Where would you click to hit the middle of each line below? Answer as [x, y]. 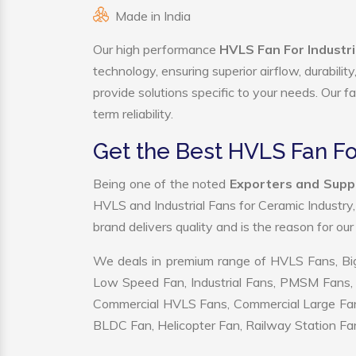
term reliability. [133, 114]
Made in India [153, 16]
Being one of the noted [161, 184]
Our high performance [156, 49]
